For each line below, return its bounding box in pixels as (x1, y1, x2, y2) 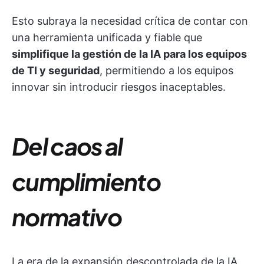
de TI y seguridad (12, 64, 100, 77)
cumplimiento (12, 166, 160, 196)
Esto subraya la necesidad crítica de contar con (12, 15, 248, 27)
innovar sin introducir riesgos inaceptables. (12, 81, 226, 93)
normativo (12, 202, 121, 232)
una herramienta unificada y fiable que (12, 31, 202, 44)
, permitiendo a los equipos (100, 64, 233, 77)
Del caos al (12, 131, 123, 161)
